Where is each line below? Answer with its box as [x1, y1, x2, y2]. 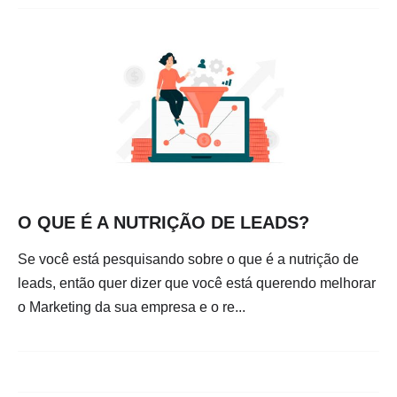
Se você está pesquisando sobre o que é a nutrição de [18, 252, 359, 268]
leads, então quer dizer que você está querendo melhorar [18, 276, 376, 292]
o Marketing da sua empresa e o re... [18, 300, 245, 315]
